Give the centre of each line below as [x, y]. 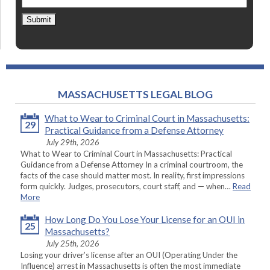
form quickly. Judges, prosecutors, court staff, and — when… [127, 187]
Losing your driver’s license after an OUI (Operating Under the [129, 255]
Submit [39, 20]
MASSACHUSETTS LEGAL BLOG [135, 95]
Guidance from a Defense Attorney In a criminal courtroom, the [132, 165]
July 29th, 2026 [73, 143]
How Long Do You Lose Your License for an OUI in [145, 220]
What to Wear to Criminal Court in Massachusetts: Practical [126, 154]
